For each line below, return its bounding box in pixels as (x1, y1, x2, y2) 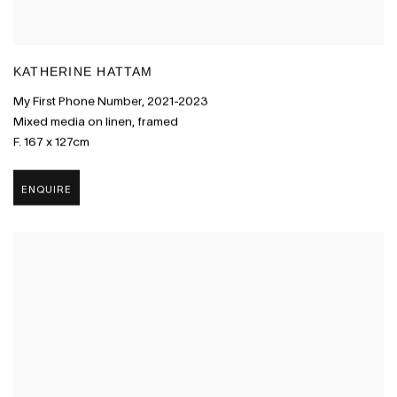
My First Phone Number (13, 94, 142, 108)
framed (137, 114, 178, 128)
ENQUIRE (21, 183, 73, 195)
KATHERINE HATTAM (13, 66, 153, 80)
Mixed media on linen (13, 114, 132, 128)
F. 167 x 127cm (13, 135, 90, 149)
